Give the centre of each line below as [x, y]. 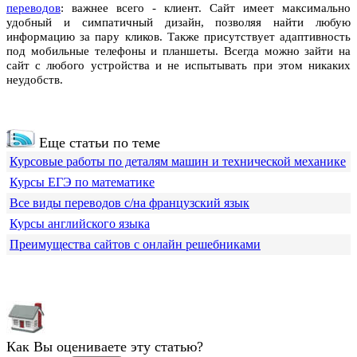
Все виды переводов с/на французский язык [129, 203]
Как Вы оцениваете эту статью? [105, 347]
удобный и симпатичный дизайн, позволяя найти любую [178, 23]
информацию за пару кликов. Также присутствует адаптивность [178, 37]
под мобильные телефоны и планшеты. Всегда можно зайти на [178, 51]
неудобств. [35, 80]
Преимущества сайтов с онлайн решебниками [135, 245]
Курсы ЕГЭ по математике [82, 182]
